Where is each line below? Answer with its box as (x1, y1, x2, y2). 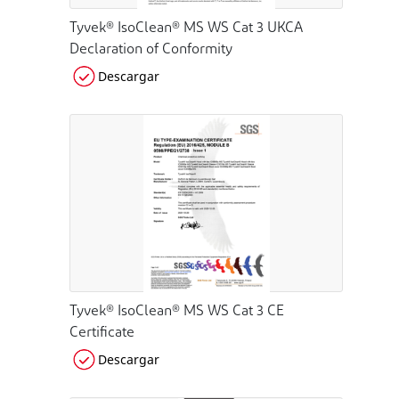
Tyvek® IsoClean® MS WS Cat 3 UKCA (69, 21, 303, 36)
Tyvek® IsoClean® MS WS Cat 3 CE (69, 305, 284, 319)
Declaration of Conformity (69, 43, 232, 57)
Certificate (69, 326, 134, 340)
